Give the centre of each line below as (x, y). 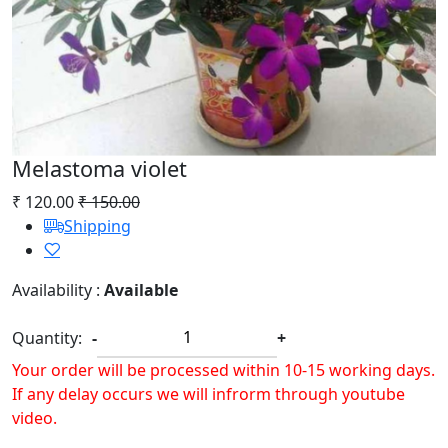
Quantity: (47, 338)
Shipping (97, 226)
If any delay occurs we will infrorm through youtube (208, 394)
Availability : (58, 290)
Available (141, 290)
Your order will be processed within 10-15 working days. (223, 370)
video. (34, 418)
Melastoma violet (99, 168)
